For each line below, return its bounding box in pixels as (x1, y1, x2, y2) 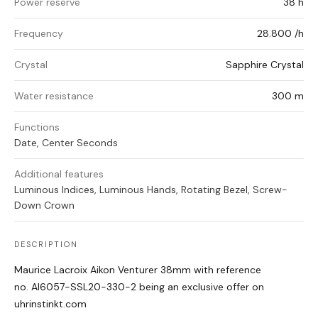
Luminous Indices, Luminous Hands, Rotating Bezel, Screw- (14, 183, 287, 197)
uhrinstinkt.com (14, 297, 87, 311)
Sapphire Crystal (226, 58, 304, 72)
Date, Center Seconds (14, 136, 118, 150)
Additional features (14, 168, 104, 181)
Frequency (14, 27, 63, 40)
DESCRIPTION (14, 239, 78, 250)
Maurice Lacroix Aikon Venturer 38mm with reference (14, 263, 261, 277)
